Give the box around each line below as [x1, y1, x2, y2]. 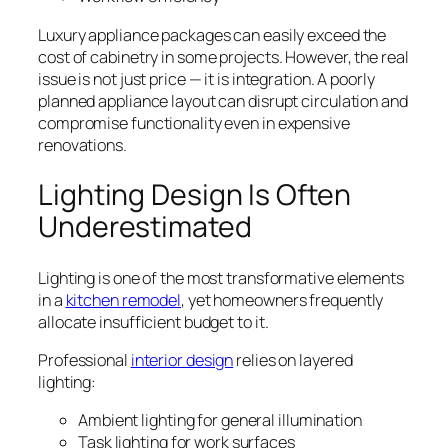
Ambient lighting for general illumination [78, 409, 362, 432]
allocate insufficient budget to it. [38, 310, 269, 333]
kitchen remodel [65, 288, 182, 311]
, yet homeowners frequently [181, 288, 384, 311]
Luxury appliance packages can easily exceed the [38, 23, 387, 46]
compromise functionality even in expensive [38, 111, 350, 134]
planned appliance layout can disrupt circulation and [38, 89, 408, 112]
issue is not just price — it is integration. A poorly [38, 67, 375, 90]
